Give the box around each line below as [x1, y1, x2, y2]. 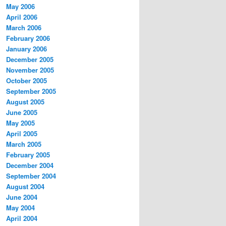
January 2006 [6, 44, 47, 54]
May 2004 [6, 203, 35, 213]
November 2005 [6, 65, 54, 75]
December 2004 [6, 160, 53, 171]
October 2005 [6, 76, 47, 86]
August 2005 [6, 97, 44, 107]
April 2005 [6, 129, 37, 139]
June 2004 [6, 192, 37, 202]
